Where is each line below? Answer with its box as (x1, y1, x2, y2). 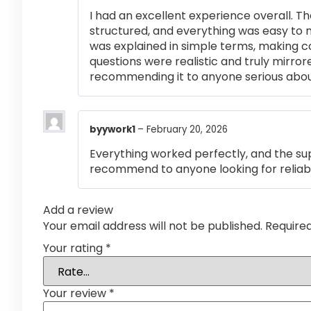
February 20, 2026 (146, 122, 228, 136)
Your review (43, 285, 109, 302)
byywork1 (90, 122, 137, 136)
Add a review (43, 201, 113, 218)
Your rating (43, 240, 106, 257)
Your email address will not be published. (43, 217, 262, 234)
